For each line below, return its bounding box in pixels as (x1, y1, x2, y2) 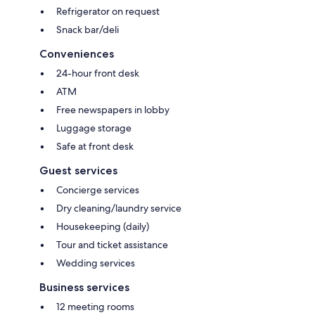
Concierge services (56, 183, 139, 196)
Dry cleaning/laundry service (56, 201, 181, 214)
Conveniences (39, 46, 114, 60)
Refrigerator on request (56, 4, 160, 18)
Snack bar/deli (56, 22, 119, 36)
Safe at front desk (56, 139, 134, 153)
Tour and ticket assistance (56, 238, 168, 251)
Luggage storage (56, 121, 131, 134)
